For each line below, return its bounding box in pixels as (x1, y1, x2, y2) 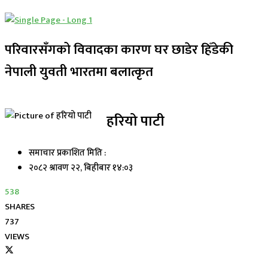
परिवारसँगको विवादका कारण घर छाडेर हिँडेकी (5, 38, 233, 61)
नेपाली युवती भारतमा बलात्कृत (5, 60, 153, 83)
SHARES (5, 199, 35, 214)
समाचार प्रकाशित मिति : (29, 145, 106, 160)
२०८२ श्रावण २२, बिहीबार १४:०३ (29, 160, 133, 175)
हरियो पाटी (106, 109, 165, 133)
